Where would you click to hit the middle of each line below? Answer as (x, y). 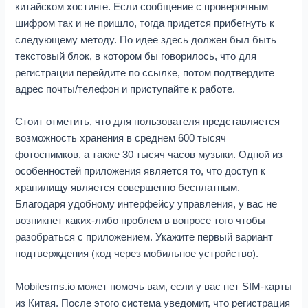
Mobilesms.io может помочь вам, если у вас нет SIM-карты (154, 286)
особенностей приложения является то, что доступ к (141, 172)
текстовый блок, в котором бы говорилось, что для (136, 56)
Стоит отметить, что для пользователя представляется (148, 122)
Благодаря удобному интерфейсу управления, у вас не (146, 205)
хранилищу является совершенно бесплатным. (128, 188)
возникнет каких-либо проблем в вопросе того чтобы (141, 221)
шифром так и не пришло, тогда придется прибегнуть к (145, 23)
